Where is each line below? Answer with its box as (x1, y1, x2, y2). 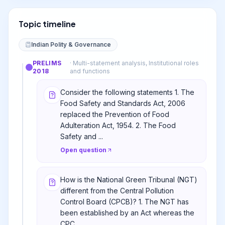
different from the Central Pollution (60, 186, 174, 195)
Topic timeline (19, 19, 76, 29)
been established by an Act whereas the (60, 208, 194, 217)
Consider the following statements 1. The (60, 88, 194, 96)
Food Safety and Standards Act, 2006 (60, 99, 185, 107)
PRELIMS (33, 59, 62, 67)
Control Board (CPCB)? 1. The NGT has (60, 197, 189, 206)
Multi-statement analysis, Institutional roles (73, 59, 199, 67)
